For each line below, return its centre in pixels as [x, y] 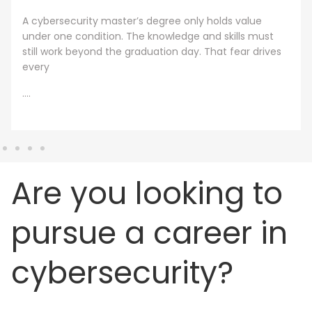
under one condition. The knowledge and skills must [148, 36]
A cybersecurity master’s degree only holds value [142, 21]
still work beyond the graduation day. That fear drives [152, 51]
